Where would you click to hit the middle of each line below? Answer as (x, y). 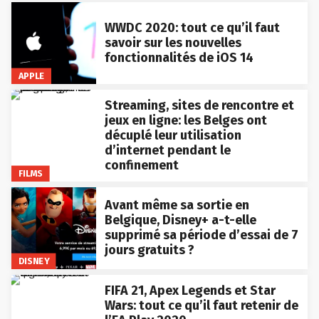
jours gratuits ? (149, 250)
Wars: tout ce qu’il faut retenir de (201, 305)
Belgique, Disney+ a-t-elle (180, 220)
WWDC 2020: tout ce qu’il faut (192, 27)
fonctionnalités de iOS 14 (179, 57)
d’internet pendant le (167, 150)
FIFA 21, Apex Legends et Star (190, 290)
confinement (141, 165)
